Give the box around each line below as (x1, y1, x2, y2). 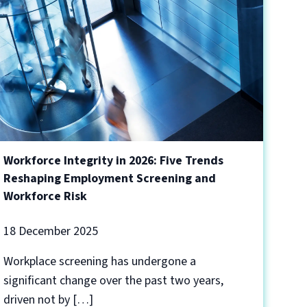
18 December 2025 (3, 223, 99, 240)
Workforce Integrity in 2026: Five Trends (3, 152, 224, 169)
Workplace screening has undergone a (3, 253, 197, 270)
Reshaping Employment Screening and (3, 170, 217, 187)
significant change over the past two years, (3, 272, 224, 289)
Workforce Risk (3, 188, 88, 205)
